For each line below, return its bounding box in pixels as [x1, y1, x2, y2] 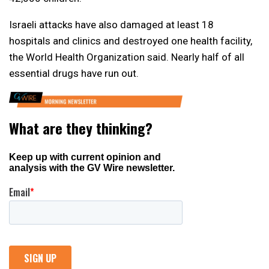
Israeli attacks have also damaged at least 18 [9, 18, 214, 31]
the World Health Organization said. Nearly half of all [9, 50, 244, 63]
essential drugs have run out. [9, 67, 139, 79]
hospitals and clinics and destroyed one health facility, [9, 34, 252, 47]
